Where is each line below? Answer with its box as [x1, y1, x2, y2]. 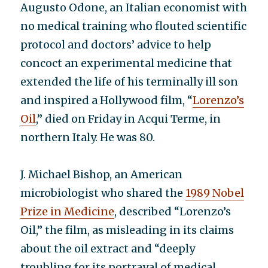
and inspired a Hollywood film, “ [20, 93, 193, 107]
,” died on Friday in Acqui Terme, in [36, 112, 221, 126]
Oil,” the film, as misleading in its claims [20, 223, 234, 237]
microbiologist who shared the [20, 186, 186, 200]
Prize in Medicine [20, 205, 115, 218]
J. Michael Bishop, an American [20, 167, 183, 181]
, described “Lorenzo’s [114, 205, 232, 218]
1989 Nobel [185, 186, 245, 200]
